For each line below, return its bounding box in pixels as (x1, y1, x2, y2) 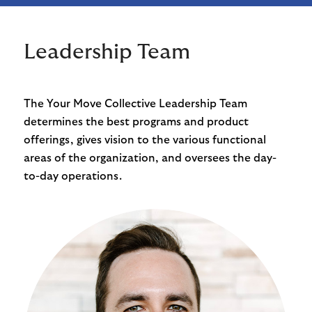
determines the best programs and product (23, 116, 249, 127)
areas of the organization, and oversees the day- (23, 152, 276, 164)
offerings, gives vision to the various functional (23, 134, 266, 146)
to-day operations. (23, 170, 122, 182)
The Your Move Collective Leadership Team (23, 97, 247, 109)
